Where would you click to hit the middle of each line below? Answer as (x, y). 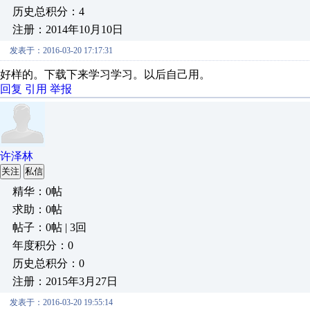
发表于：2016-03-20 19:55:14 (61, 302)
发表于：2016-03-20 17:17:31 (61, 51)
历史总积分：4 (48, 11)
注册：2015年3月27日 (65, 281)
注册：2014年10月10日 (68, 29)
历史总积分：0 (48, 263)
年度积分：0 (43, 245)
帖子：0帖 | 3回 (49, 227)
